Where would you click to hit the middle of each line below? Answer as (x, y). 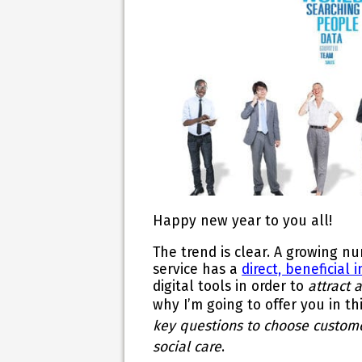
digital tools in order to (231, 286)
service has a (198, 269)
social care (187, 347)
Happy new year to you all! (249, 221)
